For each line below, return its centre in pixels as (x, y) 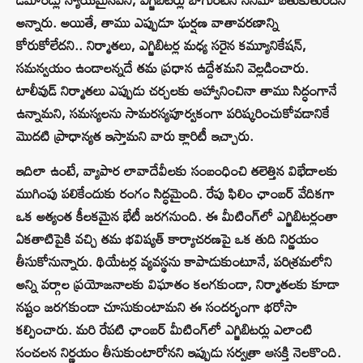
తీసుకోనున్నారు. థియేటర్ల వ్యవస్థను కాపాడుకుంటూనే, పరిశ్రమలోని (174, 262)
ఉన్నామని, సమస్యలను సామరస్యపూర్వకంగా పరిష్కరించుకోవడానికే (173, 113)
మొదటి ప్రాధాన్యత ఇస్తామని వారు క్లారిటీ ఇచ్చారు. (135, 136)
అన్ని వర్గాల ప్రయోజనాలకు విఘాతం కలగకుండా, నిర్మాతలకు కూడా (178, 284)
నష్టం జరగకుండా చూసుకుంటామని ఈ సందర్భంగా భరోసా (157, 307)
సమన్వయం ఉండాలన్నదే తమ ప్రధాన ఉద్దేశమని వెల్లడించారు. (162, 68)
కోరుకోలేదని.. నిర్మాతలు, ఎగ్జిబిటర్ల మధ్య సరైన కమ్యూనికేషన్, (161, 45)
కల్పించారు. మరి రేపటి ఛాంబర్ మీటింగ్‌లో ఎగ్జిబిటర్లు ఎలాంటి (164, 330)
